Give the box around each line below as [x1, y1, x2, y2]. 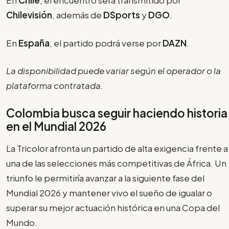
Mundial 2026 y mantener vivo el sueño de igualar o [6, 187, 212, 198]
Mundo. [6, 216, 37, 228]
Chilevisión [6, 9, 52, 21]
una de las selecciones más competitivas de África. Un [6, 157, 226, 169]
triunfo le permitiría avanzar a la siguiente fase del [6, 172, 204, 184]
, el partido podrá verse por [50, 37, 163, 49]
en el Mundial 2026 [6, 119, 106, 133]
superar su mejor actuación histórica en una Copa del [6, 201, 220, 213]
